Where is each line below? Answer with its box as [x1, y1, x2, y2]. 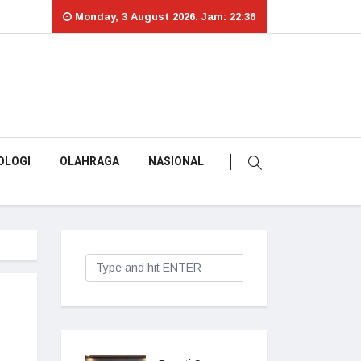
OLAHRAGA [60, 153, 119, 170]
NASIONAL [148, 153, 204, 170]
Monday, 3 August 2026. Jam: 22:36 [72, 10, 255, 23]
